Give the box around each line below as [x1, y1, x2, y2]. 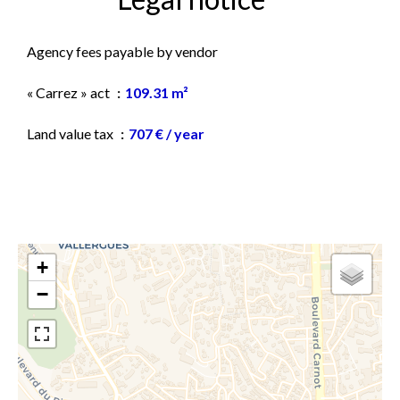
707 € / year [129, 125, 204, 142]
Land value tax [27, 125, 116, 142]
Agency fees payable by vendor [27, 43, 218, 60]
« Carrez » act [27, 84, 112, 101]
